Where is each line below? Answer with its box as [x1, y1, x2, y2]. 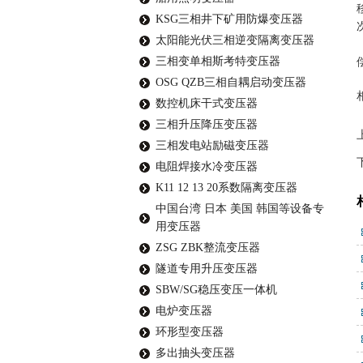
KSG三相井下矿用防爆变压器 [156, 13, 303, 25]
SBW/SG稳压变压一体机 [156, 284, 277, 296]
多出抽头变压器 [156, 347, 235, 359]
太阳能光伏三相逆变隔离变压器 [156, 34, 314, 46]
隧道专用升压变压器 [156, 263, 258, 275]
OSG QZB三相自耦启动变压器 [156, 76, 306, 88]
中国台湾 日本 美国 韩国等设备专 [156, 203, 324, 215]
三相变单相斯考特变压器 [156, 55, 280, 67]
